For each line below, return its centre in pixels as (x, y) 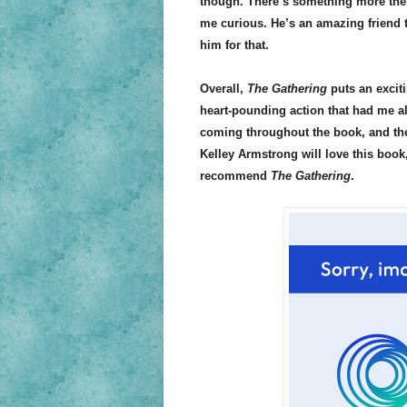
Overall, (223, 89)
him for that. (234, 45)
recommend (235, 176)
